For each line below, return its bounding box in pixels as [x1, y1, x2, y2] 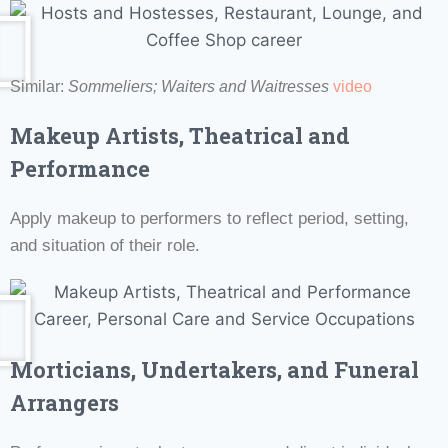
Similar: [10, 77, 68, 95]
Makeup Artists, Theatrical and [10, 120, 350, 150]
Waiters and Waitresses [161, 77, 333, 95]
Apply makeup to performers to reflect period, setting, [10, 208, 409, 228]
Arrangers [10, 387, 119, 417]
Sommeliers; [68, 77, 161, 95]
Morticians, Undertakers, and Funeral [10, 354, 419, 384]
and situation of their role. [10, 235, 200, 255]
